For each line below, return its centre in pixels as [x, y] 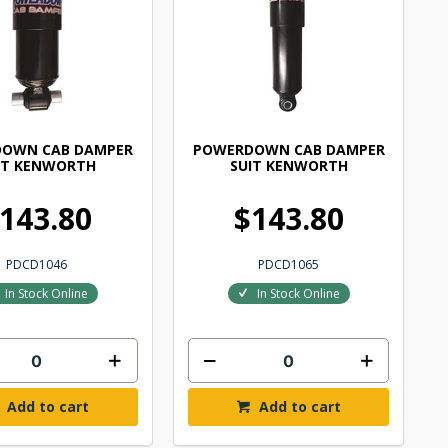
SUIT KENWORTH [288, 166]
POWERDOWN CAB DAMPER [288, 150]
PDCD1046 [37, 265]
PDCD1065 [289, 265]
